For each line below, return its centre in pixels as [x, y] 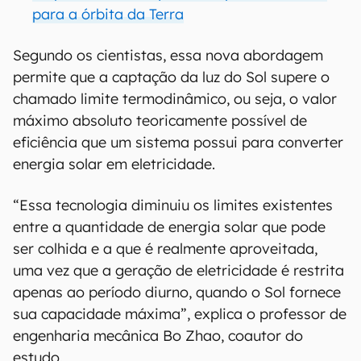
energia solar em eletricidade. [114, 164]
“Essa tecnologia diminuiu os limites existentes [173, 205]
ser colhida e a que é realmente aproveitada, [165, 249]
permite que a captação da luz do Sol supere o [171, 77]
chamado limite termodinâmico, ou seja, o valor [175, 99]
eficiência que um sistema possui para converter [178, 142]
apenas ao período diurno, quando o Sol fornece [177, 292]
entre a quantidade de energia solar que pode [169, 227]
